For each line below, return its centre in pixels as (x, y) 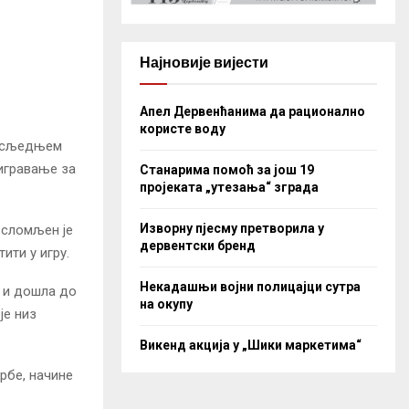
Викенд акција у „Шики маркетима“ (251, 345)
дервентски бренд (198, 245)
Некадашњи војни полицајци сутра (250, 286)
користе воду (183, 128)
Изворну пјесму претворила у (232, 228)
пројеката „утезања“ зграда (229, 187)
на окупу (166, 304)
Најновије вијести (204, 62)
